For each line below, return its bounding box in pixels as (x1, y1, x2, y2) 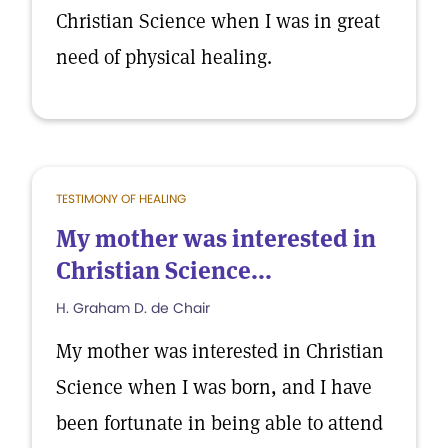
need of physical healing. (56, 44, 272, 70)
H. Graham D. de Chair (56, 298, 210, 318)
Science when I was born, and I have (56, 374, 372, 400)
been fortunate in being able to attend (56, 410, 383, 436)
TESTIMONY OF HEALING (56, 190, 186, 207)
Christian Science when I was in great (56, 8, 380, 34)
